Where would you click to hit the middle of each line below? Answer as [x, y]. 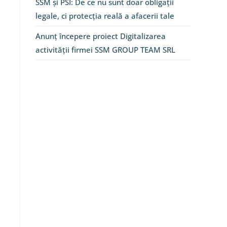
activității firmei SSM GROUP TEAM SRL [105, 50]
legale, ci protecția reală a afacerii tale [105, 16]
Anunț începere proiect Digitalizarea [101, 36]
